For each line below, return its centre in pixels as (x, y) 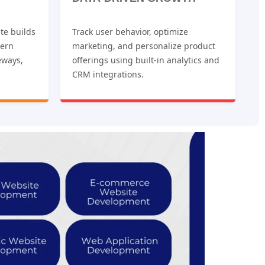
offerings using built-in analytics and (146, 60)
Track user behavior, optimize (130, 32)
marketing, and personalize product (144, 46)
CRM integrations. (108, 75)
